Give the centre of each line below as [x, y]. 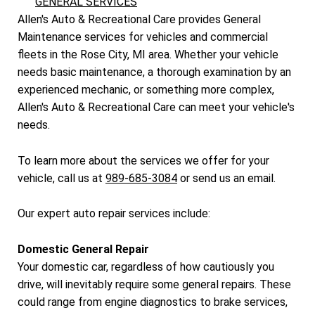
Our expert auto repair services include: [114, 214]
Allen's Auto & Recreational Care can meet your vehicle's [156, 108]
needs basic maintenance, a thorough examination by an [154, 72]
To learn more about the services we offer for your [143, 160]
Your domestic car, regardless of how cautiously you [146, 266]
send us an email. [234, 178]
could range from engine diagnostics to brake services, [153, 302]
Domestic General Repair [83, 249]
